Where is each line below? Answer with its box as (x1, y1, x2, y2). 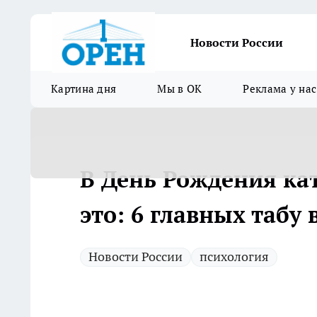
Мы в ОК (157, 82, 202, 96)
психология (200, 248, 269, 265)
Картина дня (51, 82, 117, 96)
